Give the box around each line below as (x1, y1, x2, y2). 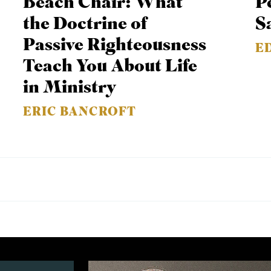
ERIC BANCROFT (23, 106, 137, 119)
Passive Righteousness (23, 37, 207, 54)
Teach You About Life (23, 58, 198, 76)
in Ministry (23, 79, 117, 97)
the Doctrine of (23, 16, 148, 33)
